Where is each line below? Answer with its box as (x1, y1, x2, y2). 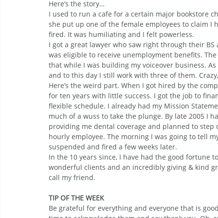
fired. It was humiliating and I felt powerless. (49, 29, 194, 39)
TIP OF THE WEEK (49, 193, 104, 202)
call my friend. (49, 172, 95, 182)
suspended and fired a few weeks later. (49, 142, 177, 151)
